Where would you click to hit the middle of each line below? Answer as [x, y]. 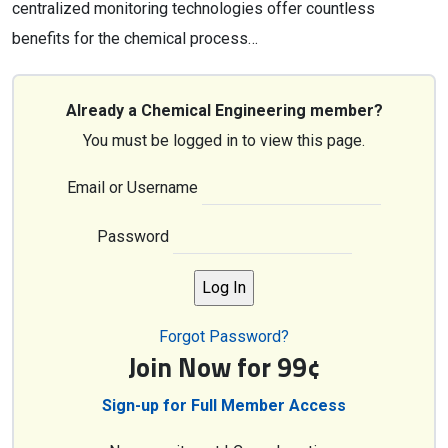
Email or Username [132, 187]
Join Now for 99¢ [224, 367]
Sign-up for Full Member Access [224, 405]
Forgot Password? [224, 336]
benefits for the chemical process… [135, 38]
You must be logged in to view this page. [224, 140]
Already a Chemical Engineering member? [224, 110]
